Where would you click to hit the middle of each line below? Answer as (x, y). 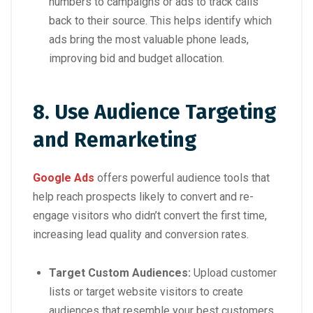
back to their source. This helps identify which (160, 21)
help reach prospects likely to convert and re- (143, 197)
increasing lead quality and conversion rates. (141, 235)
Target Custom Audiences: (120, 273)
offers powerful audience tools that (182, 178)
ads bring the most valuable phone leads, (149, 40)
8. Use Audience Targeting (154, 112)
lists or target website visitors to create (146, 292)
